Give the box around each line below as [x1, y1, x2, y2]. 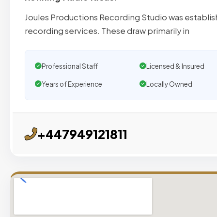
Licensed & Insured [146, 62, 204, 71]
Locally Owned [146, 80, 192, 89]
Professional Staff [42, 62, 98, 71]
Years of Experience [42, 80, 102, 89]
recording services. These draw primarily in [25, 26, 189, 36]
